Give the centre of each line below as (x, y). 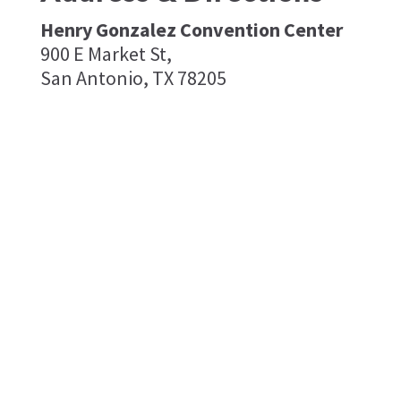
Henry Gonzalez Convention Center (191, 29)
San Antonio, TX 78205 (133, 77)
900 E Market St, (106, 53)
